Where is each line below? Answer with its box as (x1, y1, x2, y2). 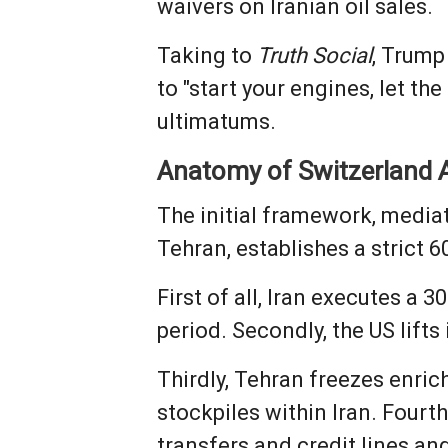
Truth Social (257, 43, 373, 69)
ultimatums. (157, 109, 277, 135)
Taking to (157, 43, 258, 69)
